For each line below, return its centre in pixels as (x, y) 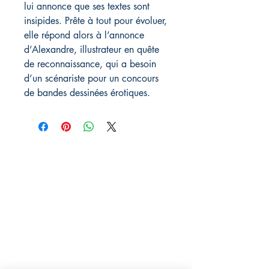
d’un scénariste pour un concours (91, 79)
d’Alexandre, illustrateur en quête (92, 50)
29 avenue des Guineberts (69, 204)
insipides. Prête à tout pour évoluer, (95, 21)
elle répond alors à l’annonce (84, 35)
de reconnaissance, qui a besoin (90, 64)
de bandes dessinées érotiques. (87, 93)
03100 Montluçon (51, 225)
